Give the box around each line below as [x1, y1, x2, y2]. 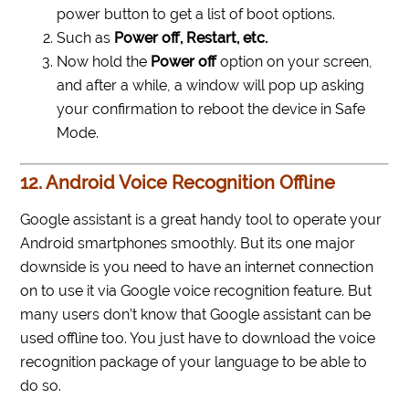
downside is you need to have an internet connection [20, 258, 374, 277]
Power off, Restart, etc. [114, 29, 268, 47]
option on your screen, [220, 53, 373, 71]
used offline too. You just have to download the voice [20, 330, 376, 348]
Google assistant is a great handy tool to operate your [20, 211, 383, 229]
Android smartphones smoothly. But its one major [20, 235, 356, 253]
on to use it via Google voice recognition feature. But [20, 282, 372, 300]
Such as [57, 29, 115, 47]
